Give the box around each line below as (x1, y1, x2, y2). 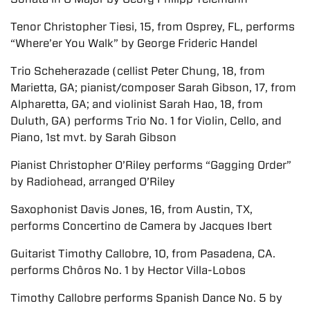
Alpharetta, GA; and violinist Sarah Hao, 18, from (10, 97, 263, 111)
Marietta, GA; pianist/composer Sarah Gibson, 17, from (10, 80, 296, 94)
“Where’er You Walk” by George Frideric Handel (10, 36, 257, 50)
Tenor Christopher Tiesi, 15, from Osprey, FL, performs (10, 19, 295, 33)
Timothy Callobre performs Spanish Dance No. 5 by (10, 291, 282, 304)
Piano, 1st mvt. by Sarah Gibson (10, 130, 176, 144)
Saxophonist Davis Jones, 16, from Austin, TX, (10, 202, 253, 216)
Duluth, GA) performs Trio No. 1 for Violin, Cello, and (10, 113, 282, 127)
